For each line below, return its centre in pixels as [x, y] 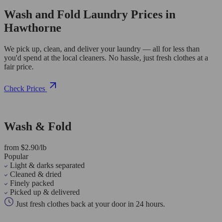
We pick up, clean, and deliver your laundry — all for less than [102, 49]
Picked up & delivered [45, 192]
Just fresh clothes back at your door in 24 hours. [89, 204]
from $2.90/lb [25, 147]
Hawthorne [33, 28]
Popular [16, 156]
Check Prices [25, 88]
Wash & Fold [38, 126]
